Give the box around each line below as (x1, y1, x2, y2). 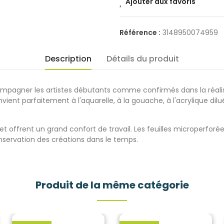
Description (45, 53, 91, 64)
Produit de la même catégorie (35, 178, 189, 192)
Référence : (119, 27, 162, 37)
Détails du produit (106, 53, 179, 64)
